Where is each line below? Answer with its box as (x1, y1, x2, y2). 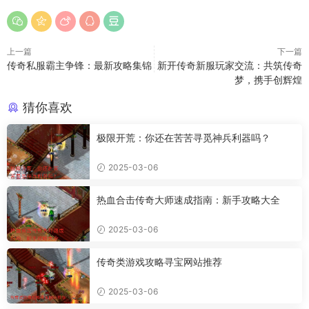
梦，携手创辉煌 (235, 74, 302, 86)
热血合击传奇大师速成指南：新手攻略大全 (97, 194, 280, 206)
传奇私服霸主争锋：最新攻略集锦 (7, 59, 152, 71)
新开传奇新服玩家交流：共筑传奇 (157, 59, 302, 71)
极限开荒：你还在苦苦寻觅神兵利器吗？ (97, 132, 270, 143)
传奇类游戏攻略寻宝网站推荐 (97, 256, 222, 268)
